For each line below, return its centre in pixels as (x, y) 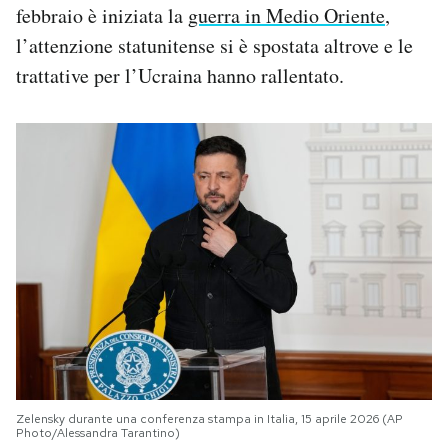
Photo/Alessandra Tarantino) (98, 432)
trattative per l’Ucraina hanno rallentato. (180, 75)
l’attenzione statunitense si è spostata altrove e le (214, 45)
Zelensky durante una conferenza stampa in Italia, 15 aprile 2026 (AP (209, 418)
